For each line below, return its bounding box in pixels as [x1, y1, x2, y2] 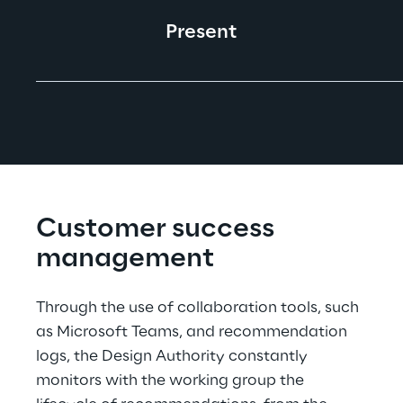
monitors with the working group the [36, 372, 308, 389]
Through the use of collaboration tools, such [36, 300, 363, 316]
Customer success [36, 215, 280, 244]
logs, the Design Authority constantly [36, 348, 311, 364]
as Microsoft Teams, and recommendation [36, 324, 351, 340]
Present [166, 22, 237, 42]
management [36, 245, 214, 273]
